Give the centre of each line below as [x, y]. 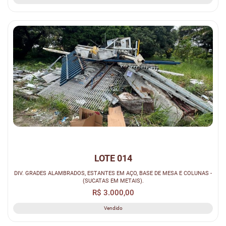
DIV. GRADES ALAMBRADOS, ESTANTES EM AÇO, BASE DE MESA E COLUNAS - [113, 173]
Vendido [113, 208]
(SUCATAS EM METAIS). [113, 181]
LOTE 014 [113, 158]
